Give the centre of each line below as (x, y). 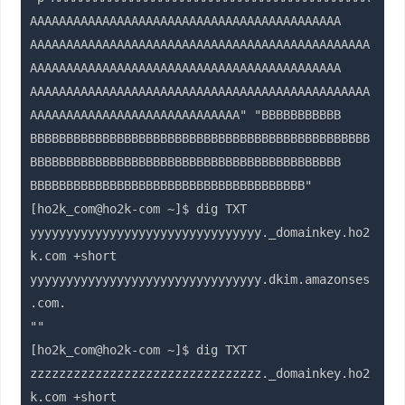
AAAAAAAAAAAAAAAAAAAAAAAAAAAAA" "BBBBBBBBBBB (186, 115)
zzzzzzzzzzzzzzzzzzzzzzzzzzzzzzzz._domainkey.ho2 (200, 374)
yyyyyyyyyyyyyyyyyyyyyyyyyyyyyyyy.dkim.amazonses (200, 280)
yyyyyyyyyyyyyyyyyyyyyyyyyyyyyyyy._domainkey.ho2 (200, 233)
